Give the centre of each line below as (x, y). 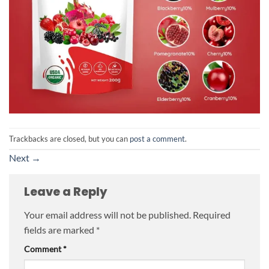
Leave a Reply (67, 192)
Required (212, 214)
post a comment (157, 138)
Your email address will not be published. (107, 214)
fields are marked (60, 229)
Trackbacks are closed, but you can (69, 138)
